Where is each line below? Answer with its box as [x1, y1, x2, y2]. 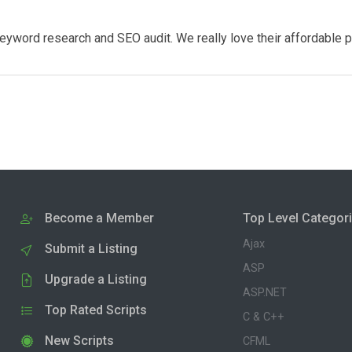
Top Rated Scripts [45, 302, 147, 317]
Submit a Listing [45, 240, 137, 256]
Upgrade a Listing [45, 271, 147, 287]
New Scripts [45, 332, 114, 348]
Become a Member [45, 210, 154, 225]
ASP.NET [243, 285, 288, 299]
